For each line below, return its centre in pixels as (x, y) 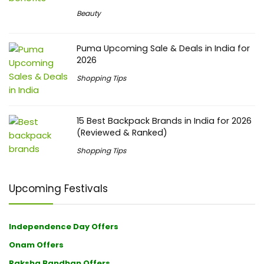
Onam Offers (36, 245)
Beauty (89, 13)
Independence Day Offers (64, 226)
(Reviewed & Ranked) (122, 132)
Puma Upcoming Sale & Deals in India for (163, 48)
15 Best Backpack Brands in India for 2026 (164, 121)
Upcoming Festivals (58, 188)
